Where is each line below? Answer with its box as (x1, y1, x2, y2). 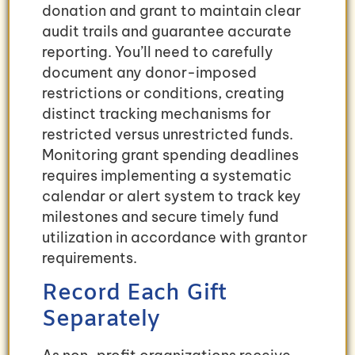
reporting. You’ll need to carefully (42, 43, 273, 62)
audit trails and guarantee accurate (42, 22, 292, 41)
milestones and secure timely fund (42, 208, 279, 227)
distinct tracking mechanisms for (42, 105, 271, 124)
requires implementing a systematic (42, 166, 292, 185)
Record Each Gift (42, 278, 227, 308)
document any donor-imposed (42, 63, 257, 82)
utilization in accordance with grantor (42, 228, 307, 247)
